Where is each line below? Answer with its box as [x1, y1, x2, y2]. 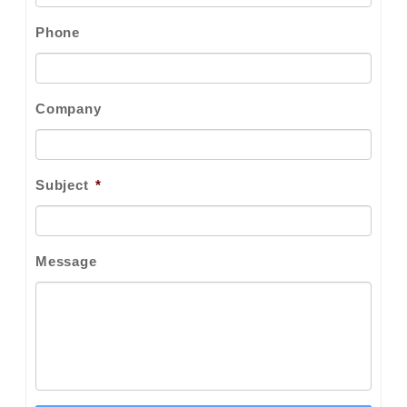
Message [35, 253, 97, 270]
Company [35, 101, 102, 117]
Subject [35, 177, 89, 194]
